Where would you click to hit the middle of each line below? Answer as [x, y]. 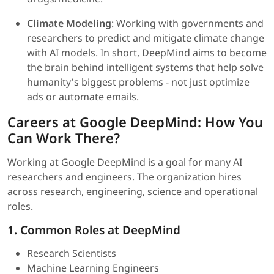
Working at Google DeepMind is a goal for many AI [125, 162]
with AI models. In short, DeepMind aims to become [147, 53]
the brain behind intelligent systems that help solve [145, 68]
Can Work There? [64, 138]
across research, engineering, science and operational [133, 192]
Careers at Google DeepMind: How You [135, 122]
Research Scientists [72, 254]
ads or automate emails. [83, 97]
